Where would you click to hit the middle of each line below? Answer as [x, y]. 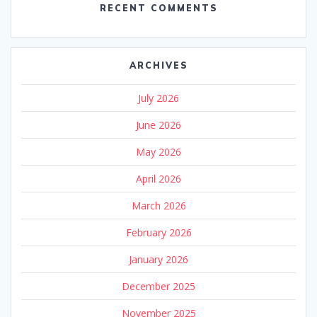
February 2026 [158, 232]
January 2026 [158, 259]
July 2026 [158, 98]
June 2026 [158, 125]
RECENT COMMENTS [158, 8]
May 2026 [158, 151]
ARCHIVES [158, 65]
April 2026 [158, 178]
